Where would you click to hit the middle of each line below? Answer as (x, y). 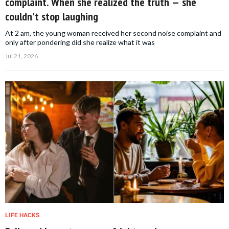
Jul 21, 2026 (21, 56)
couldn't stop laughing (52, 17)
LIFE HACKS (22, 215)
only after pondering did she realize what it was (80, 42)
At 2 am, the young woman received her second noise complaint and (113, 33)
